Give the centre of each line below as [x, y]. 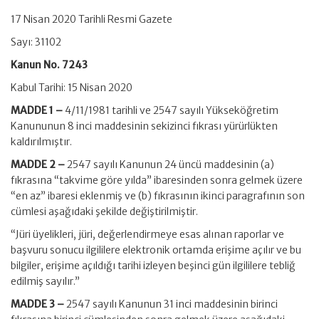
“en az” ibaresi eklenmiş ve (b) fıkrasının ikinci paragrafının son [158, 196]
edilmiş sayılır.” [45, 281]
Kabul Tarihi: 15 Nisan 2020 [72, 88]
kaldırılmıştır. [41, 142]
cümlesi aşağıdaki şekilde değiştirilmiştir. [104, 211]
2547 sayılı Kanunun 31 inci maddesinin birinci [172, 304]
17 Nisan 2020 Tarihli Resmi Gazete [91, 19]
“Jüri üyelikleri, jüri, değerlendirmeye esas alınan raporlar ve [147, 234]
